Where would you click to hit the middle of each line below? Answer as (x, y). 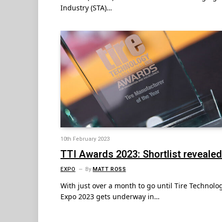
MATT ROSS (110, 169)
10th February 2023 (85, 139)
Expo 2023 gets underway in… (110, 197)
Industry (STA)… (86, 7)
